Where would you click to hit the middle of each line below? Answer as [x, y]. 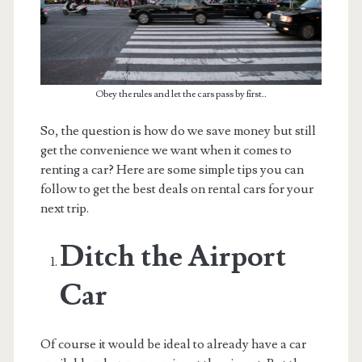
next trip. [64, 208]
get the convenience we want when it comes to [166, 150]
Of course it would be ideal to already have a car [173, 344]
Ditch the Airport [173, 257]
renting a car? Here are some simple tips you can [172, 169]
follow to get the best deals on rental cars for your [177, 189]
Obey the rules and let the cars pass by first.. [181, 94]
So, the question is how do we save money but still [178, 130]
